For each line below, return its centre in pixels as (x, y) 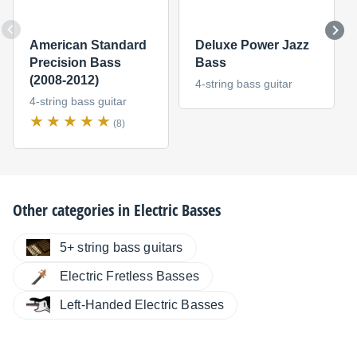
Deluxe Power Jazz (252, 45)
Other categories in (73, 210)
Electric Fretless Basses (129, 276)
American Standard (88, 45)
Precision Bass (75, 63)
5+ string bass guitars (122, 247)
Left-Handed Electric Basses (142, 304)
